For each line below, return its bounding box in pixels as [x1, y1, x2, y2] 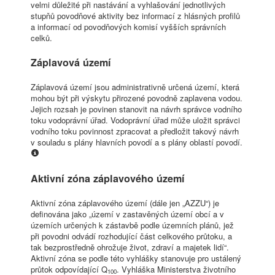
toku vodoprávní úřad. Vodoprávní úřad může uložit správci [31, 114, 240, 126]
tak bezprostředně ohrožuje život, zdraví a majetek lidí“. [31, 241, 229, 253]
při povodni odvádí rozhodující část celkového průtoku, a [31, 230, 232, 242]
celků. [31, 31, 52, 44]
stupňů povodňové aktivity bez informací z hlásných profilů [31, 9, 240, 21]
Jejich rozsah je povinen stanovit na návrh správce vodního [31, 103, 242, 115]
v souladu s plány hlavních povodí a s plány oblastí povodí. [31, 136, 242, 148]
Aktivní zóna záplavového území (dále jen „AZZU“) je [31, 196, 219, 209]
